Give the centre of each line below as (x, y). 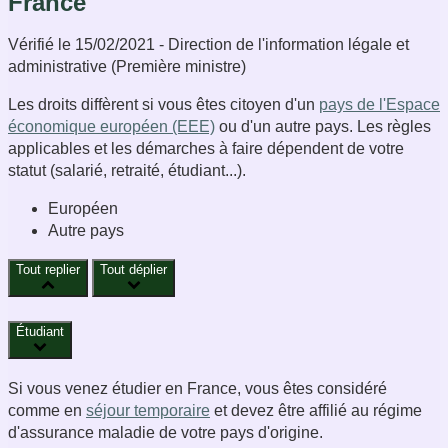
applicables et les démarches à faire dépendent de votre (206, 148)
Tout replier (48, 269)
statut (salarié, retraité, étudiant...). (127, 170)
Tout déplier (133, 269)
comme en (47, 411)
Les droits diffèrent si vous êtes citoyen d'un (163, 104)
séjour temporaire (148, 411)
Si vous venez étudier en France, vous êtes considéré (197, 389)
